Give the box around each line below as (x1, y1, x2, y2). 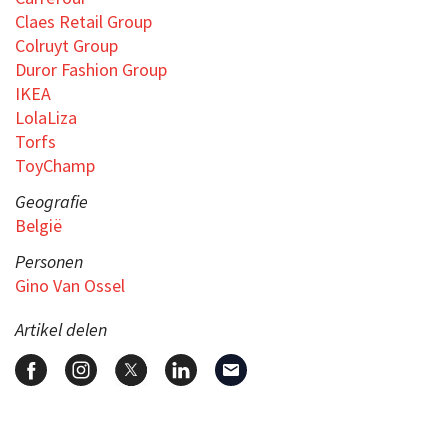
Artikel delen (15, 317, 107, 341)
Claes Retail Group (15, 9, 152, 33)
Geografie (15, 189, 88, 213)
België (15, 213, 62, 237)
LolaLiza (15, 105, 77, 129)
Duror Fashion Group (15, 57, 167, 81)
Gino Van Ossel (15, 273, 125, 297)
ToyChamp (15, 153, 95, 177)
